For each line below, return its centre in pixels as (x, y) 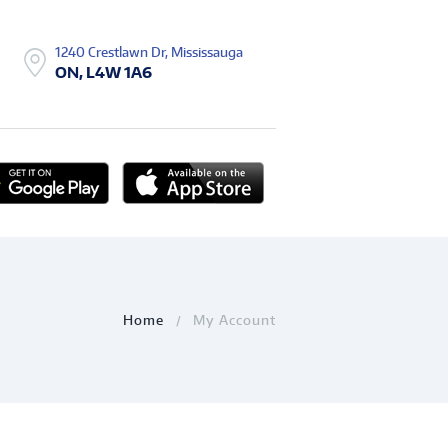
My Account (234, 319)
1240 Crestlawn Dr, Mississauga (149, 51)
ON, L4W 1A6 (104, 71)
